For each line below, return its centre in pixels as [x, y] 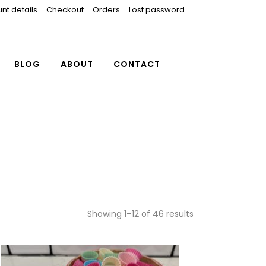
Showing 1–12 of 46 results [140, 214]
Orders [106, 10]
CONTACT [137, 64]
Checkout [65, 10]
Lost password [157, 10]
